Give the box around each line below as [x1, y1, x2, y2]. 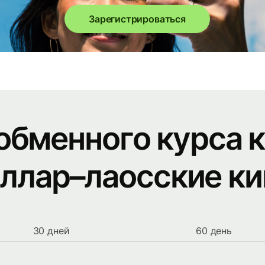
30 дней [33, 225, 70, 237]
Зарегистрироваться [89, 13, 186, 25]
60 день [196, 225, 232, 237]
